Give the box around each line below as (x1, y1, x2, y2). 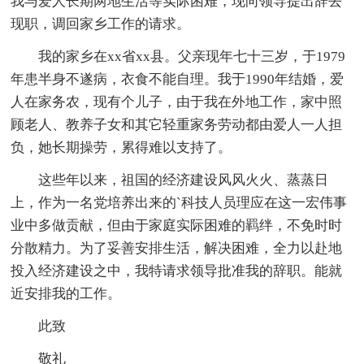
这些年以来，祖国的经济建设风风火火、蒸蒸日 (38, 172, 329, 188)
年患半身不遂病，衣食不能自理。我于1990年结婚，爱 (11, 71, 344, 88)
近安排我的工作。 (11, 286, 122, 302)
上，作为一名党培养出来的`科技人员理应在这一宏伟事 (11, 195, 348, 211)
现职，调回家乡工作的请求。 (11, 16, 191, 32)
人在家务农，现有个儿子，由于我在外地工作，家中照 (11, 94, 343, 110)
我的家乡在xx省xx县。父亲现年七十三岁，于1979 (38, 49, 346, 65)
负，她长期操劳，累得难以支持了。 (11, 140, 232, 156)
